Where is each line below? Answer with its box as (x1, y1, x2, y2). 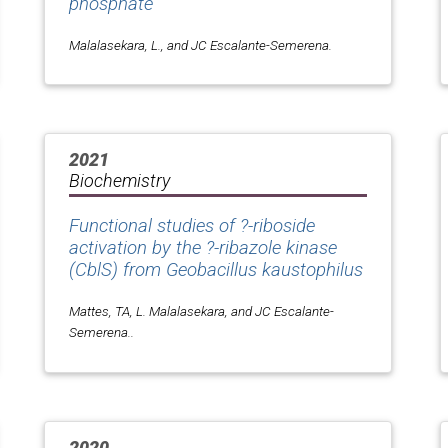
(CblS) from (69, 258, 166, 281)
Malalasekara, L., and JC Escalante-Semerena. (69, 36, 332, 53)
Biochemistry (69, 169, 170, 191)
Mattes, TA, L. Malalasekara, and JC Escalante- (69, 302, 334, 319)
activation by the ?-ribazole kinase (69, 236, 337, 259)
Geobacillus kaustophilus (166, 258, 363, 281)
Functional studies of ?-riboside (69, 214, 315, 237)
